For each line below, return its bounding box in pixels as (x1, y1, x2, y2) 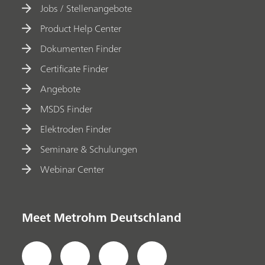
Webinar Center (40, 160, 105, 177)
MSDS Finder (40, 100, 93, 117)
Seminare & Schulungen (40, 140, 138, 157)
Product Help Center (40, 20, 122, 37)
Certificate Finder (40, 60, 109, 77)
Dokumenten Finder (40, 40, 122, 57)
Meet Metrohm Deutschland (22, 206, 182, 228)
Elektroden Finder (40, 120, 112, 137)
